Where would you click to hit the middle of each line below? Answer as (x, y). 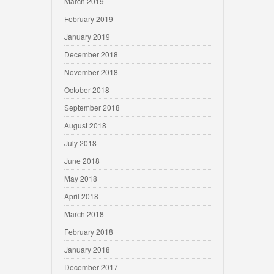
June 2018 (82, 161)
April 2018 (81, 196)
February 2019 (89, 19)
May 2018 (81, 178)
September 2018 (92, 107)
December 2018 (91, 54)
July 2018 (80, 143)
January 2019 (87, 36)
